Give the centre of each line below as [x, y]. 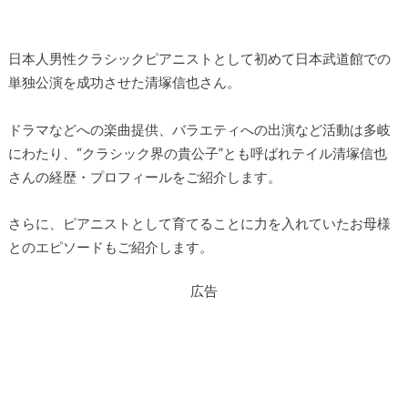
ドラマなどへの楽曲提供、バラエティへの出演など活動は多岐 [199, 130]
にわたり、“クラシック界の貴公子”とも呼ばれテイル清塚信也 [197, 153]
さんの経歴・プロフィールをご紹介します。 [144, 177]
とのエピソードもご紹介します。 [110, 246]
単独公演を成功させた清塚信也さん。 [124, 82]
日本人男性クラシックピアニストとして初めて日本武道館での [199, 59]
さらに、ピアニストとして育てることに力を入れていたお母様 [199, 223]
